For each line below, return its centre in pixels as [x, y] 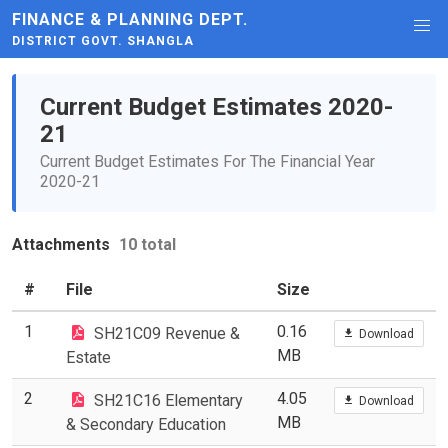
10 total [147, 244]
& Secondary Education [146, 424]
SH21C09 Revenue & [167, 333]
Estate [88, 357]
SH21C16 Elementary [168, 400]
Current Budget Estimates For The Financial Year [207, 161]
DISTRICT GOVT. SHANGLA [103, 41]
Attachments [63, 244]
